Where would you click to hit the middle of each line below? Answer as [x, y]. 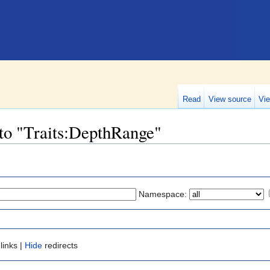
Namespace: [163, 194]
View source [230, 99]
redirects [60, 246]
